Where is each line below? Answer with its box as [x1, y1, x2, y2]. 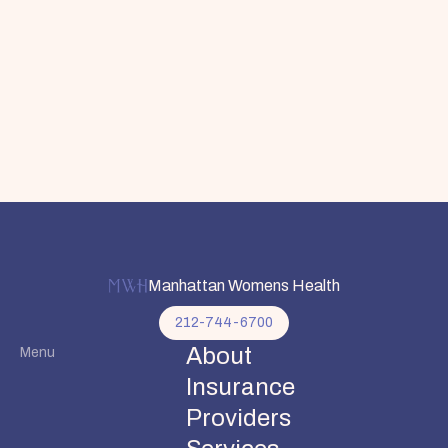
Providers [186, 399, 292, 436]
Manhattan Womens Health [148, 272, 340, 298]
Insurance [186, 368, 296, 405]
